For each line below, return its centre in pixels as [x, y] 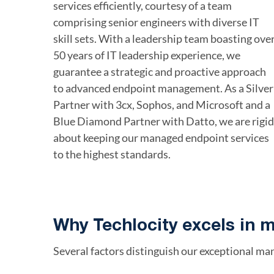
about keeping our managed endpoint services [161, 137]
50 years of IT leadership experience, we [147, 55]
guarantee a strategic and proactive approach [160, 71]
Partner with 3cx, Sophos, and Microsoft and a [162, 104]
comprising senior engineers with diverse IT [156, 22]
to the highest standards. [112, 154]
